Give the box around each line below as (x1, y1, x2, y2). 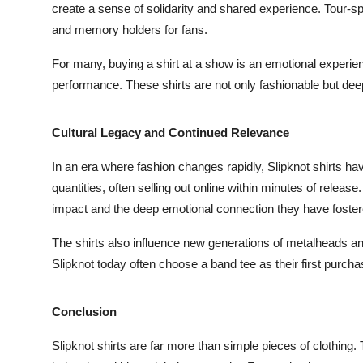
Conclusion (52, 304, 117, 318)
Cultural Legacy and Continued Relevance (52, 125, 289, 139)
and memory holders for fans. (52, 22, 207, 36)
